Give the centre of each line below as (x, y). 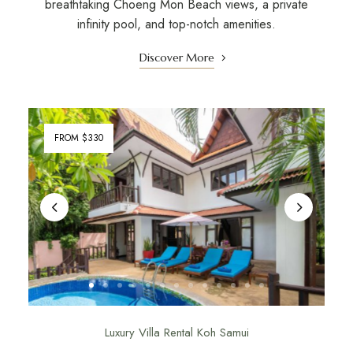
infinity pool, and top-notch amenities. (176, 24)
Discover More (176, 58)
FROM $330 (78, 138)
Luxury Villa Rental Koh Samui (176, 333)
